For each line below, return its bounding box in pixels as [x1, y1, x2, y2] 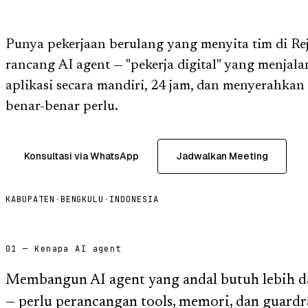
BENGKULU [60, 193, 104, 205]
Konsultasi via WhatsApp [24, 149, 139, 162]
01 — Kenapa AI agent [5, 243, 122, 254]
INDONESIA [109, 193, 159, 205]
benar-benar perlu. [5, 99, 118, 113]
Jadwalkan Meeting [176, 149, 268, 162]
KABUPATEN [5, 193, 55, 205]
